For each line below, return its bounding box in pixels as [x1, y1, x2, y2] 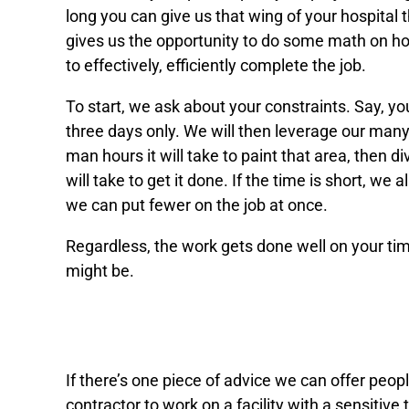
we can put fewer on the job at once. [66, 195, 328, 215]
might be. [66, 261, 134, 281]
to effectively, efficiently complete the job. [66, 56, 366, 76]
